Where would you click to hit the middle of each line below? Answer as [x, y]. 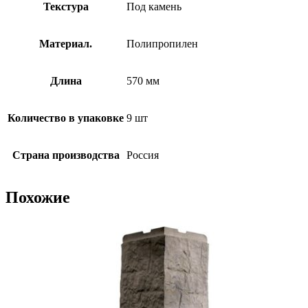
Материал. [66, 43]
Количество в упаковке [66, 118]
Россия [143, 155]
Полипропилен [162, 43]
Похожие [38, 197]
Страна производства [66, 155]
